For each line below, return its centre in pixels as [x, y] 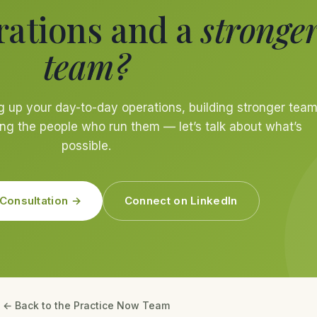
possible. [86, 146]
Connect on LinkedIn [181, 201]
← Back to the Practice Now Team [86, 306]
